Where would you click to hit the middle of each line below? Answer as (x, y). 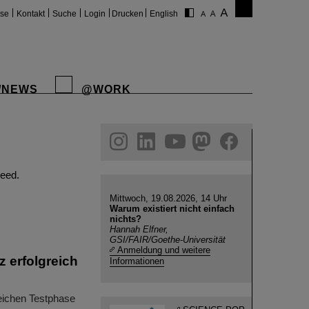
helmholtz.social (89, 137)
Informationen (137, 261)
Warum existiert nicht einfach (172, 209)
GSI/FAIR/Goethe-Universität (168, 240)
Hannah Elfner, (139, 229)
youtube (44, 137)
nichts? (126, 219)
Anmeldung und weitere (164, 250)
